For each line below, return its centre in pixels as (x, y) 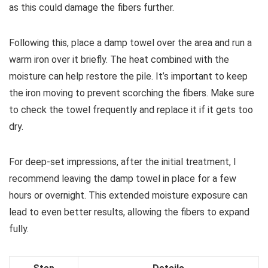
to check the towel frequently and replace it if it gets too (131, 110)
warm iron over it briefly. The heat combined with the (119, 60)
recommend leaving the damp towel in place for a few (123, 179)
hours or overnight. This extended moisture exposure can (128, 196)
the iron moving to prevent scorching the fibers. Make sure (132, 93)
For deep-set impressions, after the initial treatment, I (123, 162)
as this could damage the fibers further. (92, 8)
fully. (19, 229)
